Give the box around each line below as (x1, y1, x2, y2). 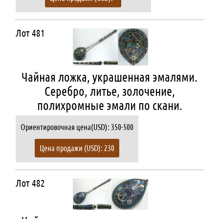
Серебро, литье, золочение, (44, 84, 175, 98)
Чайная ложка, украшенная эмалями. (22, 70, 197, 84)
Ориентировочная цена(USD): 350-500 (20, 123, 133, 131)
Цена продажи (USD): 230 (39, 144, 114, 153)
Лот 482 (15, 177, 45, 189)
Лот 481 (15, 27, 45, 39)
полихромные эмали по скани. (37, 98, 182, 112)
